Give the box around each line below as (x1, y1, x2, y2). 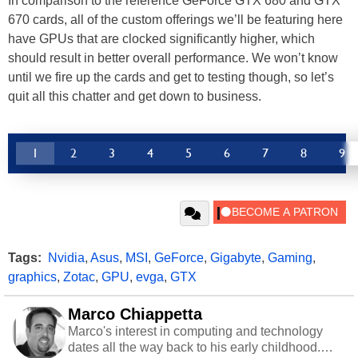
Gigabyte (210, 250, 261, 265)
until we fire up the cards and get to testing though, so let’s (8, 70, 334, 84)
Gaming (268, 250, 312, 265)
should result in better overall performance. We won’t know (8, 50, 338, 65)
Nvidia (48, 250, 85, 265)
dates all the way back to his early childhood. (68, 340, 320, 354)
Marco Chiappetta (68, 304, 202, 323)
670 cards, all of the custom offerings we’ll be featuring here (8, 12, 343, 26)
